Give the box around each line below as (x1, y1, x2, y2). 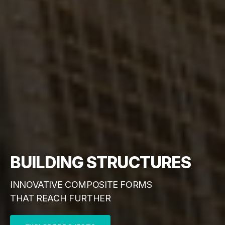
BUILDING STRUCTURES (10, 153, 191, 172)
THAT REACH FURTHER (10, 193, 111, 203)
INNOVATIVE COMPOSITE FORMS (10, 179, 152, 190)
